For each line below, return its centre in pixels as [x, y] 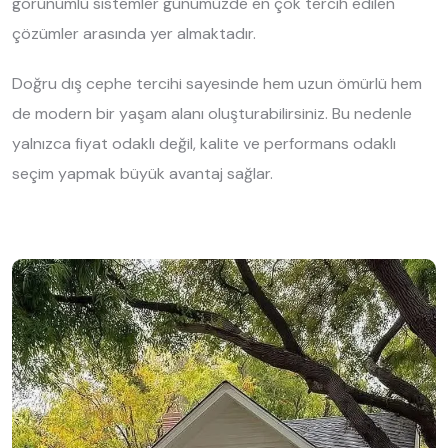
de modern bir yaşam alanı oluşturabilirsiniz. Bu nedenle [212, 113]
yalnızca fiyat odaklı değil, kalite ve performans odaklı [204, 143]
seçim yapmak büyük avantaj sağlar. [142, 173]
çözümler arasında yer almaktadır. [134, 33]
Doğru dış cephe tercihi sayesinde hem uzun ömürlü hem [217, 83]
